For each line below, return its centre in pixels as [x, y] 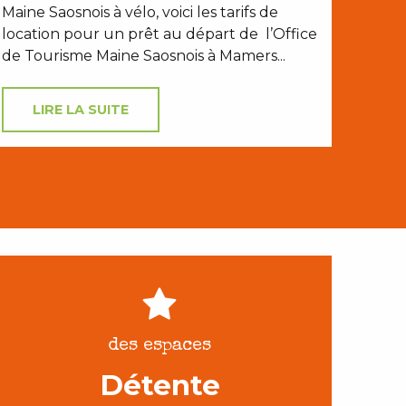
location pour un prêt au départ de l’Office [159, 34]
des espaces [159, 347]
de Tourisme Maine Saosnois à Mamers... [144, 56]
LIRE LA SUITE [81, 110]
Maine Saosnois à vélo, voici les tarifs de [140, 13]
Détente [159, 386]
